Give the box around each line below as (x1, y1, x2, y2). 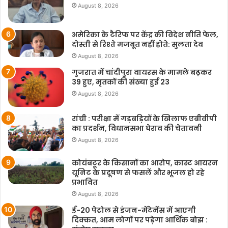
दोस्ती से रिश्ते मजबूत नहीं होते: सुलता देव (72, 39, 203, 49)
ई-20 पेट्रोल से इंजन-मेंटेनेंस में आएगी (72, 205, 196, 216)
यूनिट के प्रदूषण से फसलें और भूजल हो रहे (72, 167, 205, 178)
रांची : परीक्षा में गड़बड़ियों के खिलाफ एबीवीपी (72, 113, 217, 124)
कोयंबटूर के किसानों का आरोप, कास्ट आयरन (72, 158, 218, 168)
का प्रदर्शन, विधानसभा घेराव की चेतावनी (72, 123, 202, 133)
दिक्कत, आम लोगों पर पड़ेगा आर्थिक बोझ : (72, 215, 208, 225)
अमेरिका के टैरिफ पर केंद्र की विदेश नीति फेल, (72, 29, 218, 40)
